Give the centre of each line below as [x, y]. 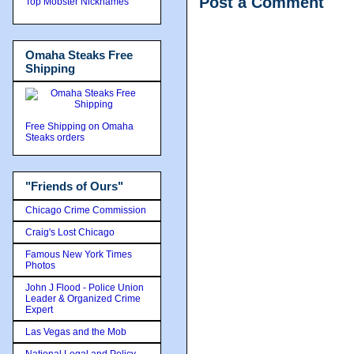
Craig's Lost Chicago [70, 232]
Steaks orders [56, 137]
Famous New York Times [79, 254]
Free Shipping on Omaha [79, 126]
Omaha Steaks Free [79, 55]
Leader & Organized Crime [83, 298]
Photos [40, 265]
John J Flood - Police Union [85, 287]
